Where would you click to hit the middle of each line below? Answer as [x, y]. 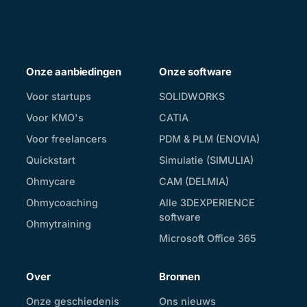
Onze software [196, 72]
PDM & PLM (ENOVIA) [209, 139]
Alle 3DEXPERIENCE [207, 203]
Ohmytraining [59, 224]
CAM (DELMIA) [194, 182]
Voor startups [59, 97]
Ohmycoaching [62, 203]
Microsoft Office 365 [208, 238]
